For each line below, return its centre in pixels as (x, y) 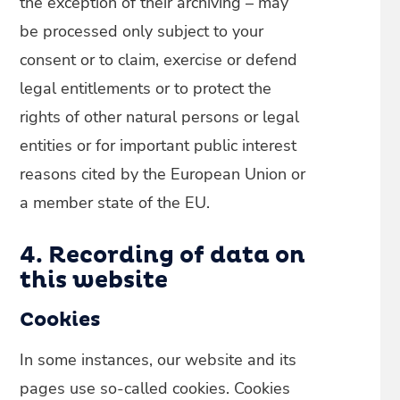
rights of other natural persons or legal (160, 117)
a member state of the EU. (115, 203)
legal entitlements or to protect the (146, 88)
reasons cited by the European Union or (163, 174)
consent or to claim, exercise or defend (159, 60)
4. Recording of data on (163, 256)
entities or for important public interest (158, 146)
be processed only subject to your (142, 31)
